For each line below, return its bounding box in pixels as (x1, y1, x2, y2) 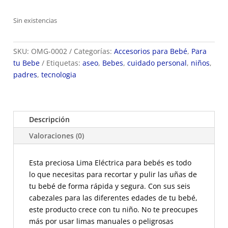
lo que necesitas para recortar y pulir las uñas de (29, 169, 197, 179)
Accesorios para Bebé (114, 46, 187, 56)
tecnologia (41, 70, 76, 79)
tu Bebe (13, 58, 40, 68)
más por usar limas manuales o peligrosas (29, 216, 174, 226)
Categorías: (74, 46, 114, 56)
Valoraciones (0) (29, 131, 84, 140)
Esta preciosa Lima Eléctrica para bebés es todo (29, 158, 191, 167)
